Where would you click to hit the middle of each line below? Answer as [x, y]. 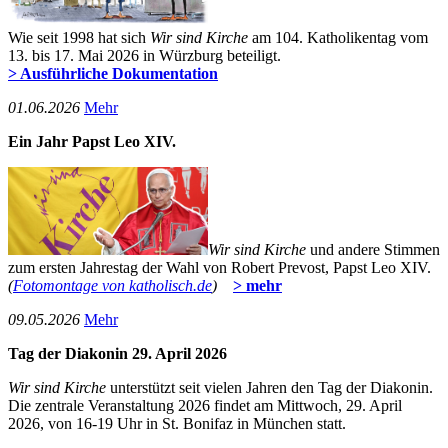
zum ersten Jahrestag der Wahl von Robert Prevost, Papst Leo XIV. [219, 267]
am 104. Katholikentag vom [340, 37]
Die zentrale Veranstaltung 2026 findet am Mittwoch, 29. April [205, 405]
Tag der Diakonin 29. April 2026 [117, 353]
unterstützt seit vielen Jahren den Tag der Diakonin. [269, 387]
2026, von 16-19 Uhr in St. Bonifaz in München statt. [177, 423]
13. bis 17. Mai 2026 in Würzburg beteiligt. [146, 55]
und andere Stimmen [375, 249]
